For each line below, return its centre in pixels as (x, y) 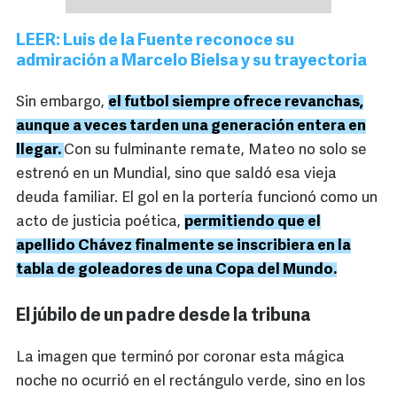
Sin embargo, (62, 103)
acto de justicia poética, (100, 222)
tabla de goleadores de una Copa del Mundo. (176, 270)
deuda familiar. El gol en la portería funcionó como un (197, 198)
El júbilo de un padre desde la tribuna (163, 317)
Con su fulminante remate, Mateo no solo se (215, 151)
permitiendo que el (253, 222)
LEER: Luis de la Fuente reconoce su (155, 42)
